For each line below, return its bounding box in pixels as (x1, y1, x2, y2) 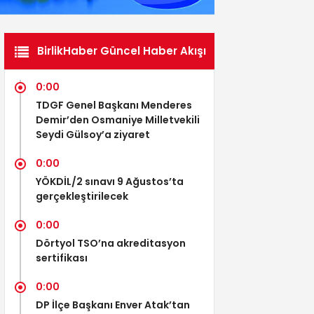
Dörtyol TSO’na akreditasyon (36, 235, 186, 250)
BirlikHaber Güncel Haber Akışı (37, 43, 206, 58)
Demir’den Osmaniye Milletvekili (36, 112, 200, 127)
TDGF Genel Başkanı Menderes (36, 97, 192, 112)
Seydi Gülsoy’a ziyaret (36, 127, 150, 142)
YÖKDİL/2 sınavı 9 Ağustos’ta (36, 174, 184, 189)
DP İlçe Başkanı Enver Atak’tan (36, 297, 190, 312)
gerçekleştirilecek (36, 189, 128, 203)
